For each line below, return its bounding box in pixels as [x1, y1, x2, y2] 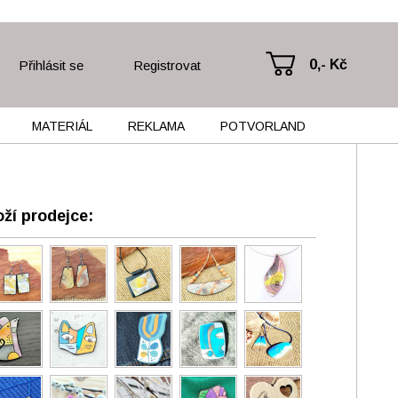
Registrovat [133, 57, 202, 73]
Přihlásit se [18, 57, 84, 73]
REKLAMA [127, 119, 185, 133]
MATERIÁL [31, 119, 92, 133]
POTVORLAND [219, 119, 306, 133]
